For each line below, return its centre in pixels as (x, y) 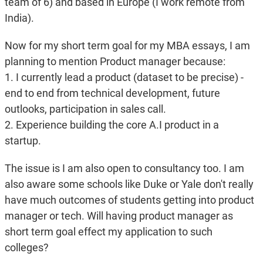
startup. (23, 141)
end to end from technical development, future (112, 93)
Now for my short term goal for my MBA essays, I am (127, 46)
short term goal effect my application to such (108, 232)
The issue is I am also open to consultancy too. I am (124, 168)
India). (19, 18)
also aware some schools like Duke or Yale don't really (129, 184)
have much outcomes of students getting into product (129, 200)
